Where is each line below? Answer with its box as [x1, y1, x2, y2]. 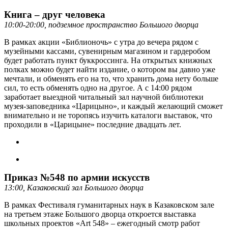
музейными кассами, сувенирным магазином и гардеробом [4, 46, 210, 55]
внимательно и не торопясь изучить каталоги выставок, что [4, 110, 212, 120]
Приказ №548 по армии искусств [4, 172, 150, 183]
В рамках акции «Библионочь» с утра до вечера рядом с [4, 37, 198, 46]
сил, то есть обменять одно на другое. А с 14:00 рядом [4, 83, 192, 92]
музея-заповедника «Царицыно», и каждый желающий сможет [4, 101, 223, 110]
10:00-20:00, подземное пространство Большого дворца [4, 20, 198, 29]
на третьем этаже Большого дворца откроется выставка [4, 209, 196, 218]
